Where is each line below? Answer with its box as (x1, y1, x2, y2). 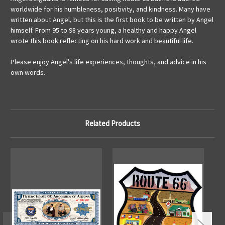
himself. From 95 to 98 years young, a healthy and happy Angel (11, 26, 196, 35)
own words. (11, 68, 45, 77)
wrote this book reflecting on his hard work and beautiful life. (11, 36, 193, 46)
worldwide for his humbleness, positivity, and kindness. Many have (11, 5, 210, 14)
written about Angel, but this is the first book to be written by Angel (11, 15, 213, 25)
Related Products (85, 119, 140, 129)
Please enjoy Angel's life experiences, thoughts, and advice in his (11, 57, 206, 67)
